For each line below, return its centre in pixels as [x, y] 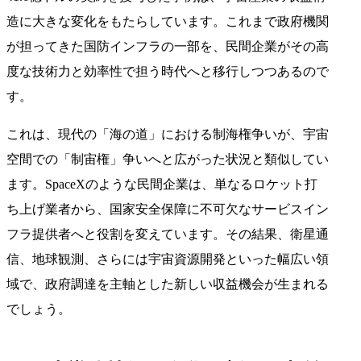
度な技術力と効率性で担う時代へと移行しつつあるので [168, 71]
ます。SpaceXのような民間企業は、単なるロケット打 [162, 184]
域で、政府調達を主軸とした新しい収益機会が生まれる [168, 284]
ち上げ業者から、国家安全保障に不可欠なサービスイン [168, 209]
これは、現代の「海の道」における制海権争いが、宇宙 [168, 134]
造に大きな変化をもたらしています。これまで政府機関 [168, 21]
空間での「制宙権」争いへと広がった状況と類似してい [168, 159]
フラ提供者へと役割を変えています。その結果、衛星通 [168, 234]
